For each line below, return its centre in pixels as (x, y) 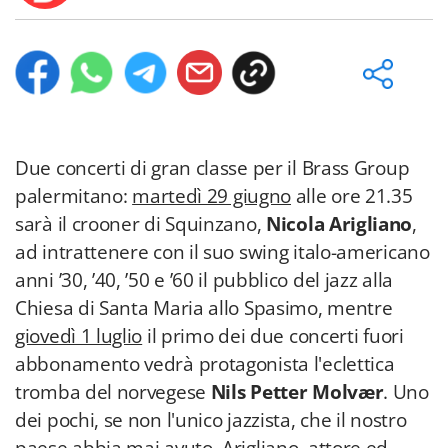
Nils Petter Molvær (297, 392)
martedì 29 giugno (212, 196)
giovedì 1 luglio (79, 336)
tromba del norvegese (113, 392)
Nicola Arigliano (339, 224)
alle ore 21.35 (352, 196)
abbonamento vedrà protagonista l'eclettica (205, 364)
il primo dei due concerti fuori (273, 336)
